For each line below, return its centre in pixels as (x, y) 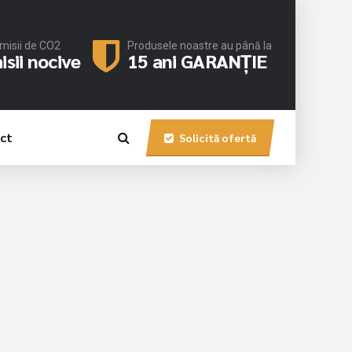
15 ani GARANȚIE (197, 60)
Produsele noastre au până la (200, 46)
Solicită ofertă (218, 137)
